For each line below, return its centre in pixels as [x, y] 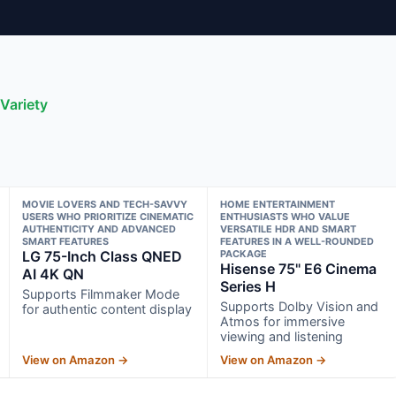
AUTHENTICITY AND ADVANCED [99, 228]
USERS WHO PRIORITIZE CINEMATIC [107, 216]
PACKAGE [244, 253]
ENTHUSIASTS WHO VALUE [286, 216]
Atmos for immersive [283, 321]
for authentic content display [107, 308]
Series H [248, 286]
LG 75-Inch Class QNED [102, 256]
